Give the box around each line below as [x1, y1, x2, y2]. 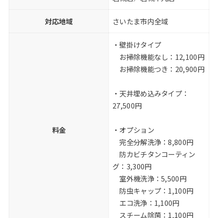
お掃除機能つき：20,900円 [112, 63, 204, 74]
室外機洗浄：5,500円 [112, 173, 186, 183]
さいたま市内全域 [112, 16, 168, 26]
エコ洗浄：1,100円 [112, 197, 180, 208]
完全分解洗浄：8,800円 [112, 136, 194, 147]
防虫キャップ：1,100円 [112, 185, 194, 196]
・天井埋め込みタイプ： [112, 88, 189, 98]
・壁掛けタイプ [112, 39, 162, 50]
